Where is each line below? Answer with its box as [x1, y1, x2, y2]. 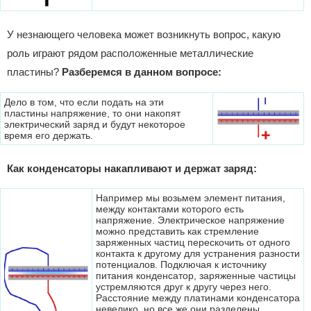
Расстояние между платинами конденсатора [96, 292, 300, 304]
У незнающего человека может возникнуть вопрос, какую [7, 28, 280, 41]
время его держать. [4, 129, 93, 141]
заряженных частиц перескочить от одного [96, 237, 290, 249]
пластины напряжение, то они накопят [4, 107, 180, 119]
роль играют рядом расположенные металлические [7, 47, 253, 60]
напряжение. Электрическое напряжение [96, 215, 285, 226]
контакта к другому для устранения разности [96, 248, 300, 260]
